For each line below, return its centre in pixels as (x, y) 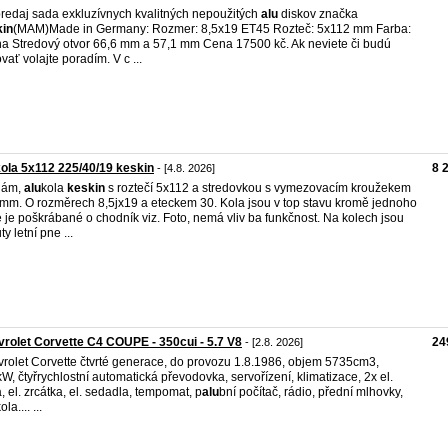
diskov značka (318, 14)
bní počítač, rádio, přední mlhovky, (311, 392)
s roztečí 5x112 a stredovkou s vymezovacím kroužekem (258, 188)
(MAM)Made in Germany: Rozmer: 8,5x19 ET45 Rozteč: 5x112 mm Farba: (212, 29)
